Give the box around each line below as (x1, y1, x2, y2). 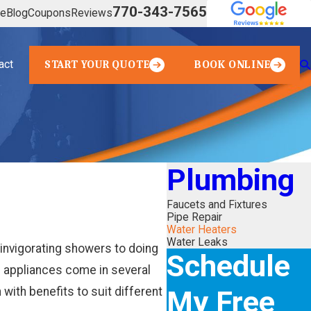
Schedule (166, 248, 290, 284)
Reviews (71, 7, 112, 19)
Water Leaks (166, 235, 228, 249)
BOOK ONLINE (194, 58, 271, 72)
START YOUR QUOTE (44, 58, 150, 72)
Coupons (28, 7, 71, 19)
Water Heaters (166, 223, 237, 236)
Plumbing (166, 162, 294, 198)
